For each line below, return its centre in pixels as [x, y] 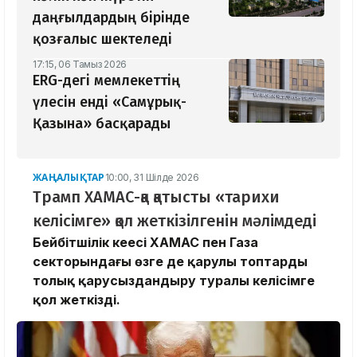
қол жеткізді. [76, 300]
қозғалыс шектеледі [102, 39]
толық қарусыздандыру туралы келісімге [174, 281]
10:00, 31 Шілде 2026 [152, 178]
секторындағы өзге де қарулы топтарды [170, 262]
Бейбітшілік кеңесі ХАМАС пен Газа [145, 243]
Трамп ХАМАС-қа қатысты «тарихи [156, 197]
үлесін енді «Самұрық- [110, 102]
